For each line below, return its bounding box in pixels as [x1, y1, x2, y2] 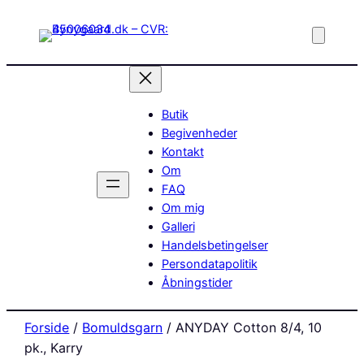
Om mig [161, 200, 205, 215]
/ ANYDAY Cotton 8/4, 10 [162, 318, 323, 336]
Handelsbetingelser [161, 237, 268, 253]
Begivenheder [161, 125, 237, 141]
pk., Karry [24, 339, 84, 356]
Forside [24, 318, 70, 336]
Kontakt [161, 144, 204, 159]
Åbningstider [161, 275, 232, 290]
